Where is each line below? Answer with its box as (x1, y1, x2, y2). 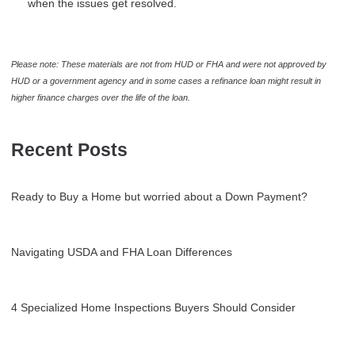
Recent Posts (11, 139, 128, 160)
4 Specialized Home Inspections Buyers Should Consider (11, 300, 296, 314)
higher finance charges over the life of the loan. (11, 92, 190, 102)
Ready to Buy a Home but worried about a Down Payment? (11, 189, 307, 203)
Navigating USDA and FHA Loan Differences (11, 245, 232, 258)
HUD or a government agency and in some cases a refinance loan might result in (11, 75, 321, 86)
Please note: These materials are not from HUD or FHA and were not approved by (11, 59, 326, 69)
